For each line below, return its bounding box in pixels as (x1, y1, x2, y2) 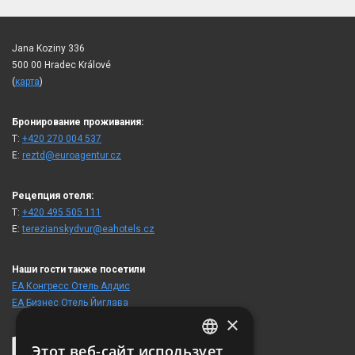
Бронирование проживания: (12, 116, 143, 128)
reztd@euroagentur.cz (22, 149, 121, 161)
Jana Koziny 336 (12, 42, 85, 54)
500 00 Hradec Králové (12, 59, 111, 71)
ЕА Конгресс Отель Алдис (12, 280, 130, 292)
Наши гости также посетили (12, 263, 145, 275)
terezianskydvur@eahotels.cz (22, 223, 155, 235)
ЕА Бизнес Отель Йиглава (12, 296, 128, 308)
